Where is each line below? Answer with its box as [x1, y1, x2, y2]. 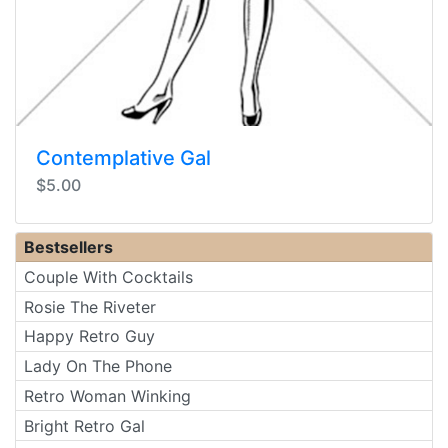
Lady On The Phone [24, 356, 172, 377]
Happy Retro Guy [24, 326, 155, 347]
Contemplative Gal [36, 145, 211, 170]
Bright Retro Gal [24, 415, 145, 436]
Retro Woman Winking [24, 385, 191, 406]
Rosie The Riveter [24, 296, 156, 317]
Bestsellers [24, 236, 113, 257]
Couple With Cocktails [24, 266, 193, 287]
